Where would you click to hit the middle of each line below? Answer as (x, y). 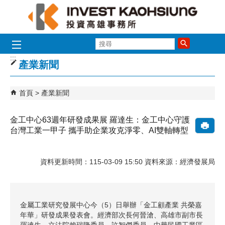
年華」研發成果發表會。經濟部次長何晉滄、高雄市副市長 (111, 215)
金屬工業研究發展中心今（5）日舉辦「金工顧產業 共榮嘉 (111, 205)
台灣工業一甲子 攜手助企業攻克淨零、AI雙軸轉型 (99, 130)
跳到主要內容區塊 (33, 10)
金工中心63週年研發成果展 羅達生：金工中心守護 (100, 120)
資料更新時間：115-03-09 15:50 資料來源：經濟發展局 (128, 161)
